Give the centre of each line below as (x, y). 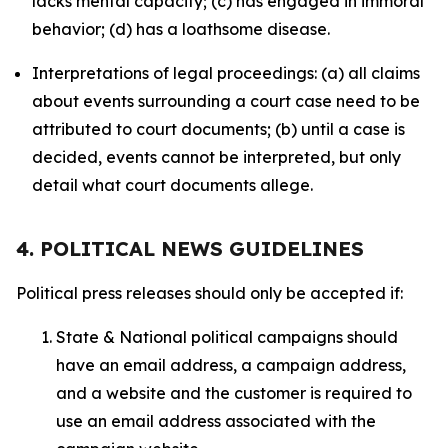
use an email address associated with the (216, 421)
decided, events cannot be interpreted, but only (216, 157)
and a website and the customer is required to (234, 393)
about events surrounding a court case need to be (226, 101)
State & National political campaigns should (227, 337)
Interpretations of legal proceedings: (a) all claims (226, 73)
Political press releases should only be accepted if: (211, 293)
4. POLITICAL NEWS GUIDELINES (190, 248)
